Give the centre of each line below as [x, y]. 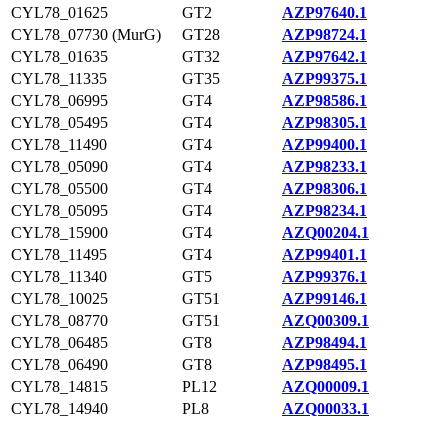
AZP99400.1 [324, 144]
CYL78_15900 [59, 232]
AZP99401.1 [324, 254]
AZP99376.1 [324, 276]
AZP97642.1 [324, 56]
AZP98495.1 [324, 364]
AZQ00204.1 [325, 232]
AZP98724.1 [324, 34]
